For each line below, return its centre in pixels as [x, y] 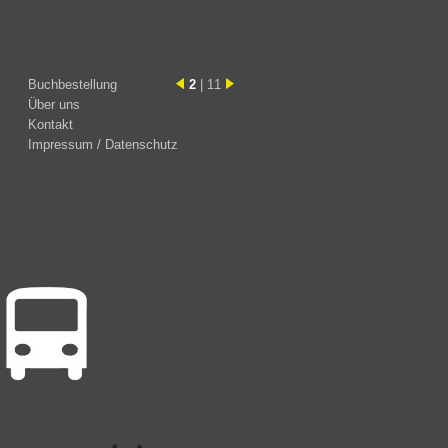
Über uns [54, 104]
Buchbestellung [72, 84]
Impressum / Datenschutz [103, 144]
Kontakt [50, 124]
